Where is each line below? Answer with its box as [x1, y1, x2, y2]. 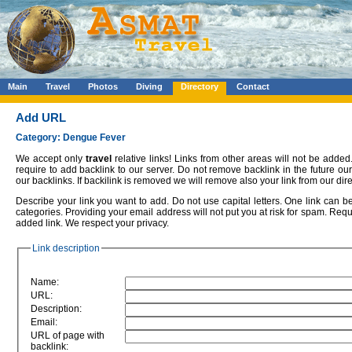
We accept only [16, 152, 86, 164]
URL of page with [31, 329, 104, 341]
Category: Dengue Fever [16, 132, 126, 144]
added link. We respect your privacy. [16, 218, 169, 229]
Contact [236, 82, 269, 91]
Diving [136, 82, 163, 91]
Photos [88, 82, 118, 91]
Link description [32, 242, 100, 254]
